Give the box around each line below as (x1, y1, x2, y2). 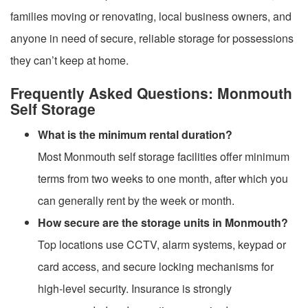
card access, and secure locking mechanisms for (38, 258, 274, 274)
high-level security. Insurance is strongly (38, 280, 232, 296)
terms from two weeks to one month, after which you (38, 170, 288, 186)
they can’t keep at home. (10, 52, 129, 68)
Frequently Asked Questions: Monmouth (10, 82, 292, 103)
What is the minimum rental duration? (38, 126, 232, 142)
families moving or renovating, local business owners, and (10, 8, 291, 24)
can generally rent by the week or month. (38, 192, 234, 208)
